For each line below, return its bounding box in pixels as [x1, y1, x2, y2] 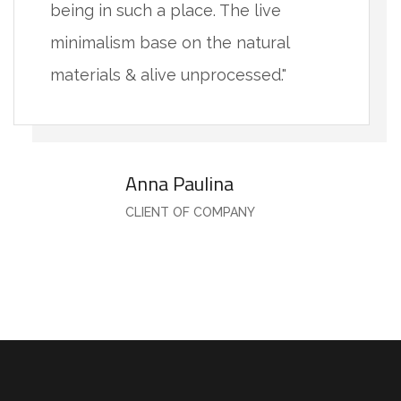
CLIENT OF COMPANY [125, 204, 255, 219]
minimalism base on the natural [50, 32, 290, 52]
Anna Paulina [125, 167, 234, 199]
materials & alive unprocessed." [50, 64, 286, 84]
